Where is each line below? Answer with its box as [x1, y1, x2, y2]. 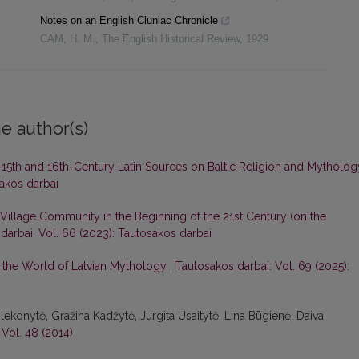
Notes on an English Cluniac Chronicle [40, 14, 218, 27]
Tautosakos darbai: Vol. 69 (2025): [175, 260, 349, 273]
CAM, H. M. [40, 33, 95, 46]
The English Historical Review [102, 33, 240, 46]
